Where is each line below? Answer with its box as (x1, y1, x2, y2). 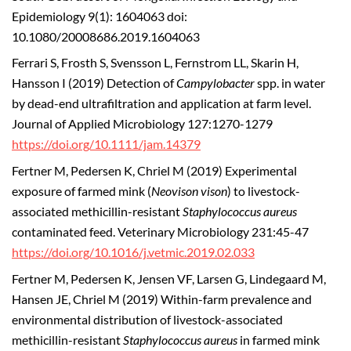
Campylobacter (176, 76, 255, 91)
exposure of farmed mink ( (12, 184, 151, 199)
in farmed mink (237, 332, 320, 347)
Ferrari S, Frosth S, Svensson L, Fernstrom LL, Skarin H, (12, 56, 299, 71)
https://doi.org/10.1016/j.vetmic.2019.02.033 (12, 245, 255, 260)
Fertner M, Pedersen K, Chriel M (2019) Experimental (12, 164, 297, 179)
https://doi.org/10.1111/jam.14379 (12, 137, 201, 152)
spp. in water (255, 76, 325, 91)
